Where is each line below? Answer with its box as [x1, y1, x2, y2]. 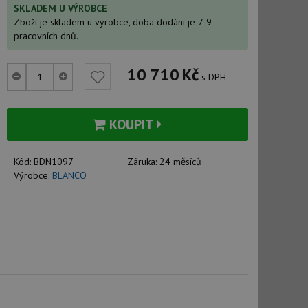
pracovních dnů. [13, 30, 78, 42]
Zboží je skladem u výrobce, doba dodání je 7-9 [13, 16, 212, 28]
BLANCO [52, 169, 87, 181]
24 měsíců [159, 155, 202, 168]
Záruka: [127, 155, 160, 168]
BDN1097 [33, 155, 74, 168]
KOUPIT [106, 115, 157, 133]
